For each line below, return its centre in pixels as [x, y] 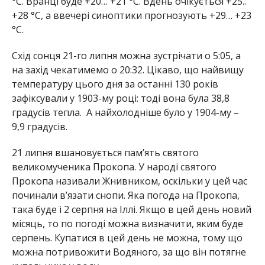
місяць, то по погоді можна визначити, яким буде [127, 55]
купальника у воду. [56, 97]
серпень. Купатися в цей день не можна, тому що [127, 69]
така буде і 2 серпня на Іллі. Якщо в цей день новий [131, 41]
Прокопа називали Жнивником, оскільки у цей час [129, 12]
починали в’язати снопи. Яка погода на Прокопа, [125, 26]
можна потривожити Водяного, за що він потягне [129, 83]
